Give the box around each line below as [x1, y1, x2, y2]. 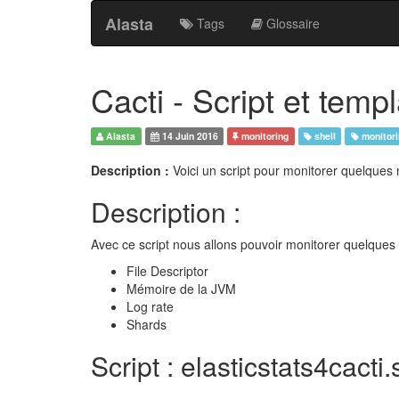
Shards [126, 315, 167, 333]
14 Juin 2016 [159, 129, 218, 142]
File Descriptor [126, 262, 208, 280]
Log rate [126, 297, 174, 315]
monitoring [239, 129, 289, 142]
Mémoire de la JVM [126, 280, 236, 297]
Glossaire [263, 14, 320, 32]
